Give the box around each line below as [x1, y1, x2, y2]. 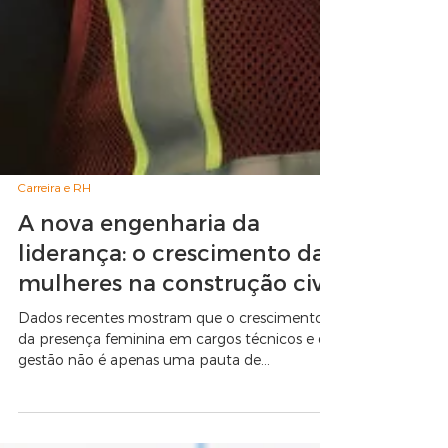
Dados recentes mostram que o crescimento [18, 408, 324, 425]
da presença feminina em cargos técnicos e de [18, 429, 335, 446]
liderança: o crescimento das [18, 338, 335, 364]
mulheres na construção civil [18, 368, 337, 394]
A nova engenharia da [18, 308, 260, 334]
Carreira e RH [18, 279, 91, 293]
